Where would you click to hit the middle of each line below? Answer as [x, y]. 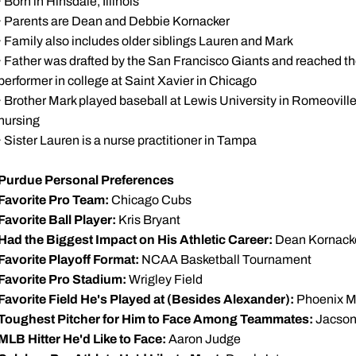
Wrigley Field [164, 279]
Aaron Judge [203, 339]
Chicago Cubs [150, 200]
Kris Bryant [148, 220]
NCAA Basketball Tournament [225, 259]
